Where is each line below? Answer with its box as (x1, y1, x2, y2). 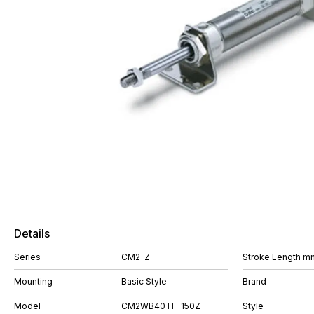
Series (14, 252, 41, 262)
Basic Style (121, 276, 167, 287)
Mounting (14, 276, 53, 287)
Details (14, 226, 50, 240)
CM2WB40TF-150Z (121, 301, 200, 311)
